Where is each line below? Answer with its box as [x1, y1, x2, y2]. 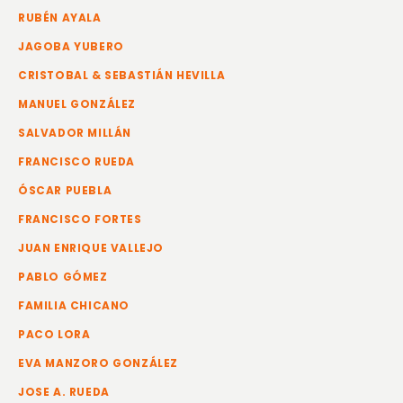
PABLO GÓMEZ [18, 270, 108, 284]
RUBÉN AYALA [18, 11, 102, 25]
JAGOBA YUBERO [18, 40, 124, 54]
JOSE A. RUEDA [18, 385, 110, 399]
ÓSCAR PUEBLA [18, 184, 112, 198]
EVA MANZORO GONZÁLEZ [18, 356, 178, 371]
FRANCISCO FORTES [18, 212, 142, 227]
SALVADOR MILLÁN [18, 126, 131, 140]
